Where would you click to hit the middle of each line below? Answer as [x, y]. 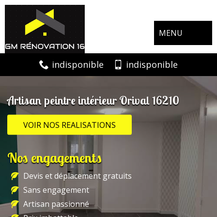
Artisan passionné [56, 204]
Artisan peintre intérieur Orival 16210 [93, 100]
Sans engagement [56, 190]
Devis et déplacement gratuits [77, 176]
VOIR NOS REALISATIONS [70, 125]
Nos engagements [54, 157]
